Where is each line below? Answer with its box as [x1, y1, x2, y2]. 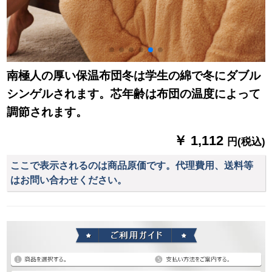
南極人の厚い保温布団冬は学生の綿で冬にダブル [7, 69, 261, 83]
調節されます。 [7, 106, 88, 119]
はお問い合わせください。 [10, 174, 127, 185]
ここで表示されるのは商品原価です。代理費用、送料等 [10, 160, 254, 171]
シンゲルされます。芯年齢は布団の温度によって [7, 87, 261, 101]
